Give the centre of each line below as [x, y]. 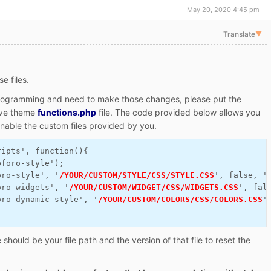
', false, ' [241, 175]
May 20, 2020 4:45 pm [224, 10]
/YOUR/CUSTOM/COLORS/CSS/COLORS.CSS [180, 199]
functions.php [67, 112]
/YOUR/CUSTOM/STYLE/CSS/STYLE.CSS [137, 175]
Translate [239, 34]
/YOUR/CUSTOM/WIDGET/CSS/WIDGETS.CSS [154, 187]
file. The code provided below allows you [178, 112]
